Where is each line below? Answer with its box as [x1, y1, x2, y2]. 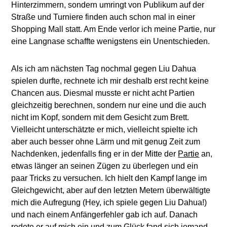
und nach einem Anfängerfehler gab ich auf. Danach [11, 210, 198, 219]
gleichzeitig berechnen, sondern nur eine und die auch [11, 101, 207, 110]
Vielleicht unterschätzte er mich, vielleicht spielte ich [11, 125, 198, 134]
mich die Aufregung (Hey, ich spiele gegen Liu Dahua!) [11, 198, 207, 207]
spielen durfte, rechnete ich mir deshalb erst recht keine [11, 77, 209, 86]
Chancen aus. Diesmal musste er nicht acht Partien [11, 89, 195, 98]
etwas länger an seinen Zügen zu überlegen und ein [11, 162, 199, 171]
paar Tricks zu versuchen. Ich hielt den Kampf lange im [11, 174, 207, 183]
